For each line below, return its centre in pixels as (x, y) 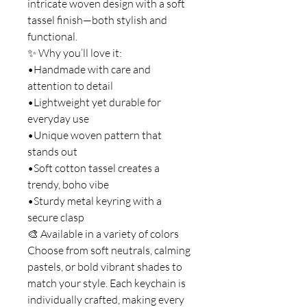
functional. (52, 36)
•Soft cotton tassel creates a (94, 168)
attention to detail (70, 85)
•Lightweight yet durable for (94, 102)
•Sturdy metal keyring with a (95, 200)
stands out (52, 151)
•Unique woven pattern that (95, 135)
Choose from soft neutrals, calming (109, 250)
